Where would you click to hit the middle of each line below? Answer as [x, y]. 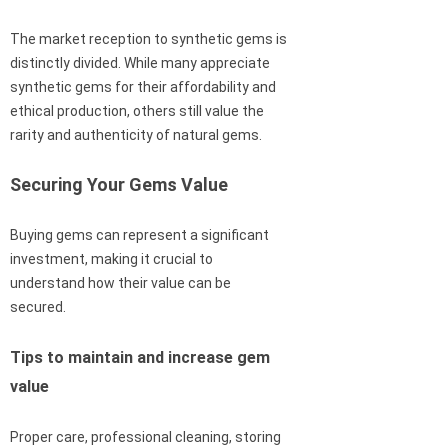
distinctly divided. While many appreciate [140, 63]
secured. [38, 307]
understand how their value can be [120, 283]
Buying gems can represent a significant [139, 235]
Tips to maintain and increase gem [140, 358]
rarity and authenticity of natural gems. [136, 135]
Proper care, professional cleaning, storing [145, 437]
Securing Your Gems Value [119, 185]
